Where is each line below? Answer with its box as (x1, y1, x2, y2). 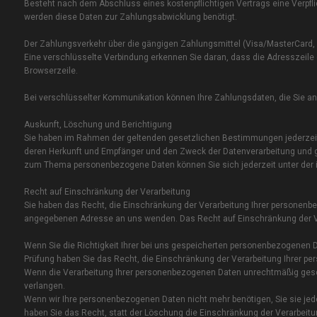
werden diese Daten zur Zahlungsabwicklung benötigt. (23, 12, 237, 23)
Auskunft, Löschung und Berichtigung (23, 120, 172, 130)
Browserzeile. (23, 66, 78, 76)
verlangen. (23, 281, 65, 292)
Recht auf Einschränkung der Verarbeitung (23, 187, 190, 197)
